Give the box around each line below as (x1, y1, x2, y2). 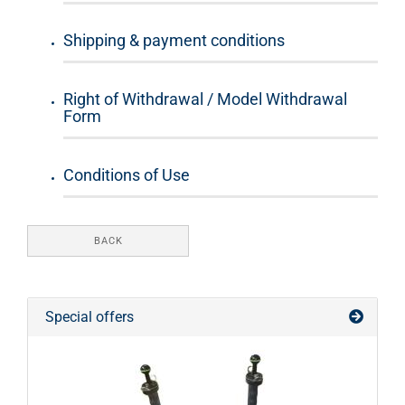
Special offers (42, 308, 134, 325)
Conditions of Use (63, 165, 190, 184)
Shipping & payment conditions (63, 31, 285, 50)
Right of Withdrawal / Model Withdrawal (63, 89, 347, 108)
